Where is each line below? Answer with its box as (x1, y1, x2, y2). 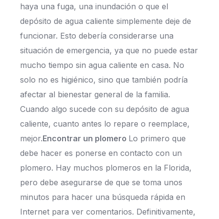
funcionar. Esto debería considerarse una (20, 31, 174, 41)
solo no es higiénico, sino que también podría (20, 75, 188, 85)
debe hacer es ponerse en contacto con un (20, 148, 182, 158)
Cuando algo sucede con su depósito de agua (20, 104, 189, 114)
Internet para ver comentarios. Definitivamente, (20, 207, 196, 217)
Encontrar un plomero (42, 133, 127, 144)
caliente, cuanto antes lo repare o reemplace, (20, 119, 190, 129)
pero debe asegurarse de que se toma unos (20, 177, 182, 188)
